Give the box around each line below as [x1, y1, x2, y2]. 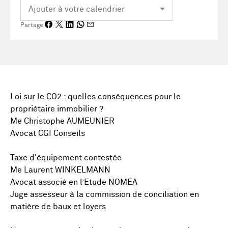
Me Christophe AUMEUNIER [10, 117, 115, 125]
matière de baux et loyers [10, 203, 106, 211]
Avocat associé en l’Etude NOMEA [10, 178, 137, 186]
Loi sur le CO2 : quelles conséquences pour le [10, 93, 181, 101]
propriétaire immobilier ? [10, 105, 103, 113]
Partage [20, 22, 43, 28]
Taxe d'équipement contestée [10, 154, 122, 162]
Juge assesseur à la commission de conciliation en [10, 190, 199, 198]
